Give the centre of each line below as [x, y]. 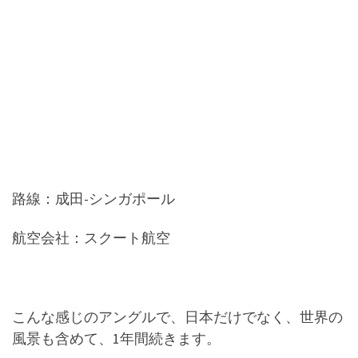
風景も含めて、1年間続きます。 [116, 338]
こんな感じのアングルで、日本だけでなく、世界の [177, 317]
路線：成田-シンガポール [93, 198]
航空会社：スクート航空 [91, 238]
